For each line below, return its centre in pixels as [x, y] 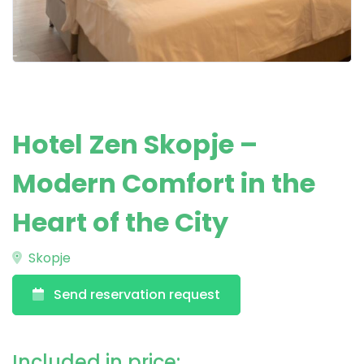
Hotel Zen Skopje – [135, 144]
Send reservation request [137, 295]
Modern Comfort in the [164, 183]
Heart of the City [120, 222]
